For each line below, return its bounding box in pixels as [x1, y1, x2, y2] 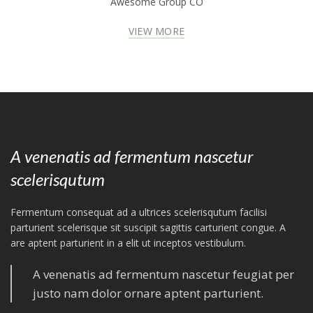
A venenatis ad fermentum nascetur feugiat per [33, 266, 294, 283]
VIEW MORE [128, 24, 185, 38]
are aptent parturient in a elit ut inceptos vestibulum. [10, 236, 246, 250]
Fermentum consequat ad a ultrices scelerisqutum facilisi [10, 205, 267, 219]
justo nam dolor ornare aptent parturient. [33, 285, 263, 302]
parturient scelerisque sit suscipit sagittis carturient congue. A [10, 221, 286, 235]
